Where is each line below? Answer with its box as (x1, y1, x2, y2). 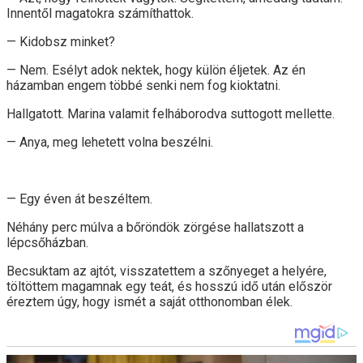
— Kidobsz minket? (6, 33, 115, 49)
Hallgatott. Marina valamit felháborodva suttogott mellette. (6, 105, 335, 122)
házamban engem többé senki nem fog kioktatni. (6, 77, 280, 93)
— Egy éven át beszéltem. (6, 190, 152, 207)
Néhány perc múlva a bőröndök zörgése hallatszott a (6, 219, 304, 235)
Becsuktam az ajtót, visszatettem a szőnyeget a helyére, (6, 263, 327, 279)
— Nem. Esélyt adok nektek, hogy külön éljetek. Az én (6, 62, 305, 78)
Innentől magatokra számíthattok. (6, 5, 194, 21)
